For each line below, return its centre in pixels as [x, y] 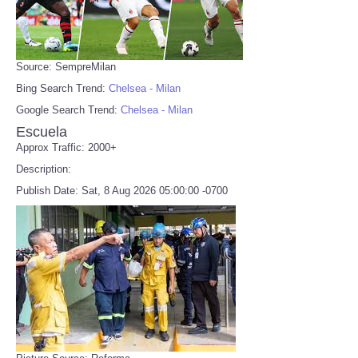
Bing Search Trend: [62, 88]
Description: [44, 169]
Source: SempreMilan [66, 66]
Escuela [42, 131]
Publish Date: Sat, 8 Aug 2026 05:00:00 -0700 [122, 190]
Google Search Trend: [68, 109]
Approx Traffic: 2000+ [66, 147]
